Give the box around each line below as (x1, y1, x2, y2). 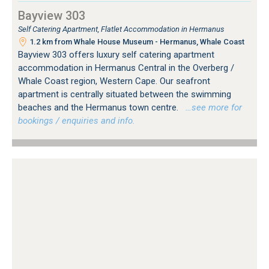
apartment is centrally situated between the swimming (18, 88, 231, 100)
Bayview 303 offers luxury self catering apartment (18, 49, 214, 60)
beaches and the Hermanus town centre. (18, 101, 181, 113)
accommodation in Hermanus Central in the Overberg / (18, 62, 234, 73)
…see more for (181, 101, 242, 113)
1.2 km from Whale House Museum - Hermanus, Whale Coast (28, 37, 244, 46)
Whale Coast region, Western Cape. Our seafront (18, 75, 210, 86)
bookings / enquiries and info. (18, 115, 135, 126)
